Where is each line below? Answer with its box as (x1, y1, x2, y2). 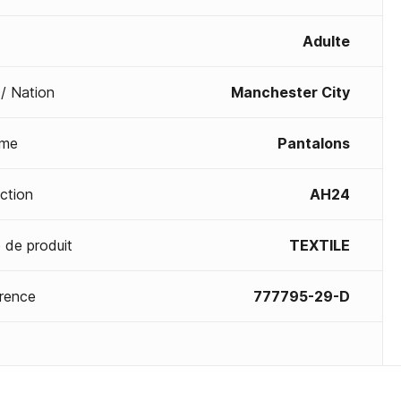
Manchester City (231, 83, 350, 101)
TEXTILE (289, 236, 350, 254)
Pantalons (277, 134, 350, 152)
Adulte (303, 32, 350, 50)
